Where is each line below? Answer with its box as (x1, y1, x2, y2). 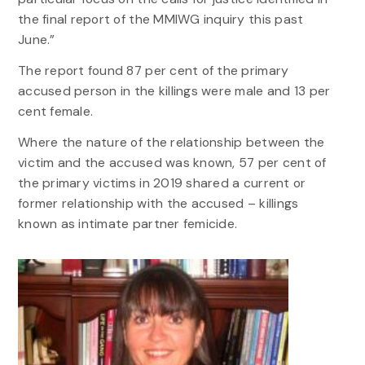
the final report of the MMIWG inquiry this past (17, 10, 304, 28)
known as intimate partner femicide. (17, 214, 238, 232)
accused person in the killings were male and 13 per (17, 81, 331, 99)
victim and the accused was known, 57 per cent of (17, 153, 327, 171)
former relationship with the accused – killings (17, 194, 299, 212)
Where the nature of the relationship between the (17, 133, 325, 151)
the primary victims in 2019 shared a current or (17, 174, 306, 191)
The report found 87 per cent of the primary (17, 61, 289, 79)
